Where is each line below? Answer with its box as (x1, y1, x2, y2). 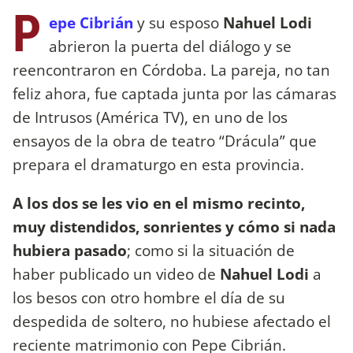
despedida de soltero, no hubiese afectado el (13, 310, 331, 332)
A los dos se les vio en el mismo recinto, (13, 191, 305, 214)
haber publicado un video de (13, 262, 220, 284)
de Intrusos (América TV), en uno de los (13, 106, 288, 128)
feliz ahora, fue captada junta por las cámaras (13, 82, 336, 104)
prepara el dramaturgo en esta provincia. (13, 153, 308, 175)
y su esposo (133, 11, 219, 33)
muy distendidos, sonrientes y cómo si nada (13, 215, 336, 237)
